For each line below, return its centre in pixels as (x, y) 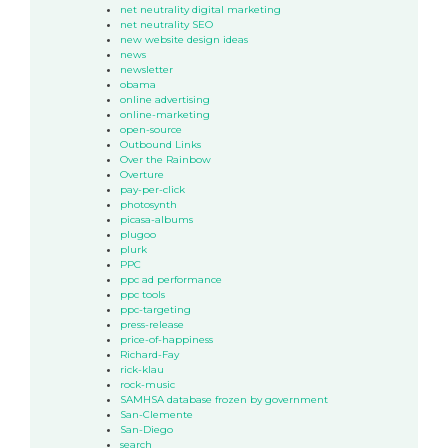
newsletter (146, 69)
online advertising (165, 99)
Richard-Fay (149, 354)
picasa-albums (156, 219)
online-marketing (165, 114)
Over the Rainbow (165, 159)
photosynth (148, 204)
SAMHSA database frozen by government (224, 399)
